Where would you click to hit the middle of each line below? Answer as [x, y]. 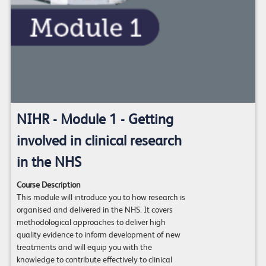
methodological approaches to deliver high [91, 222]
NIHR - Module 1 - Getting [95, 120]
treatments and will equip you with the [84, 247]
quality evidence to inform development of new [98, 235]
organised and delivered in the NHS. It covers [94, 210]
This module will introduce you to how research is [101, 197]
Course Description [48, 185]
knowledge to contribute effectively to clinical [94, 260]
